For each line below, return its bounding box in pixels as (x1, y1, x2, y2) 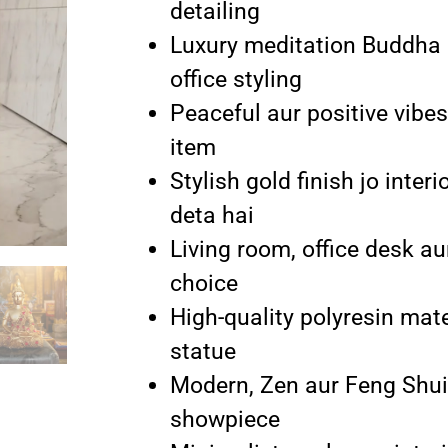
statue (169, 338, 236, 365)
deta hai (169, 202, 254, 229)
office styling (169, 66, 302, 93)
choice (169, 270, 238, 297)
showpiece (169, 406, 280, 433)
